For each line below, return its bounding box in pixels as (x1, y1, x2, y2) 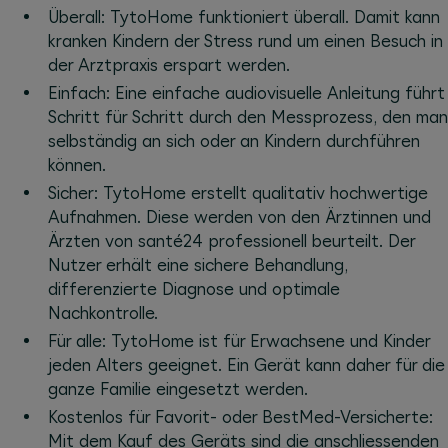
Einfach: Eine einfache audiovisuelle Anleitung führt (48, 82, 445, 103)
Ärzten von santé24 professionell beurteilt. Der (48, 230, 415, 251)
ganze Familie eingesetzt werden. (48, 378, 308, 399)
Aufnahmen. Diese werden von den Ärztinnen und (48, 206, 431, 227)
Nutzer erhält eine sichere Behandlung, (48, 254, 348, 275)
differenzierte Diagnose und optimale (48, 278, 340, 299)
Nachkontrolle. (48, 302, 158, 323)
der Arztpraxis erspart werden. (48, 54, 290, 75)
